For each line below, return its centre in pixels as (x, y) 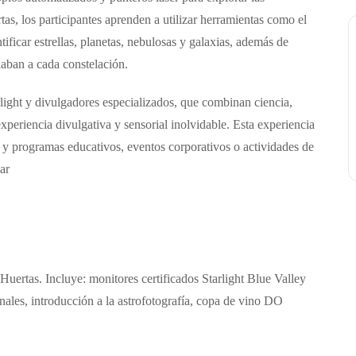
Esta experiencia (274, 125)
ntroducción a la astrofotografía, (115, 301)
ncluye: (69, 279)
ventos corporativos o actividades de (223, 147)
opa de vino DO (242, 301)
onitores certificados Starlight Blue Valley (202, 279)
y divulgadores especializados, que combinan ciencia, (157, 103)
